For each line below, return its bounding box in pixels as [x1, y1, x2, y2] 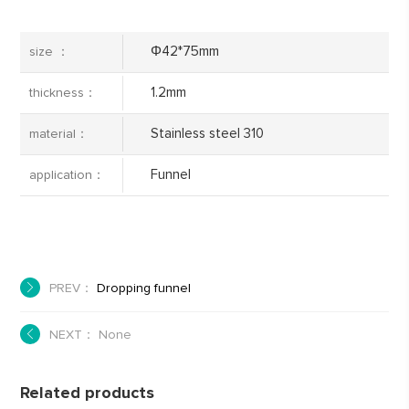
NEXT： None [49, 328, 132, 341]
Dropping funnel [97, 281, 192, 295]
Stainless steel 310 [150, 126, 264, 141]
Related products [20, 384, 155, 402]
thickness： [29, 86, 98, 100]
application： [29, 168, 106, 182]
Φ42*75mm [150, 44, 219, 58]
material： [29, 127, 89, 141]
